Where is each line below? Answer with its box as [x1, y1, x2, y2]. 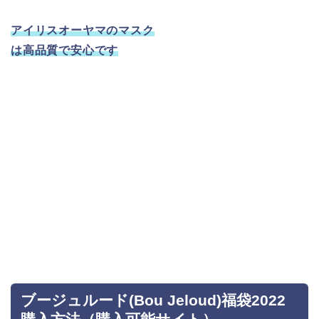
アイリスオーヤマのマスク [11, 23, 155, 36]
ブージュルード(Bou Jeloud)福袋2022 [21, 291, 286, 308]
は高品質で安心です [11, 43, 119, 56]
